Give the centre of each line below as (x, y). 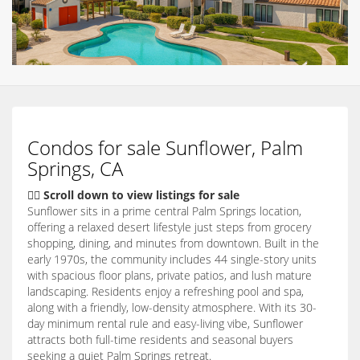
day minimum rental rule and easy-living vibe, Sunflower (165, 324)
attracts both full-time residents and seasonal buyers (160, 340)
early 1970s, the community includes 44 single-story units (172, 260)
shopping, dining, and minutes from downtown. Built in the (173, 243)
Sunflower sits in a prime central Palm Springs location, (164, 211)
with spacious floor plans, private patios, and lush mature (170, 276)
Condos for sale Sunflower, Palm (165, 148)
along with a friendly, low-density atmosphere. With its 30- (172, 308)
